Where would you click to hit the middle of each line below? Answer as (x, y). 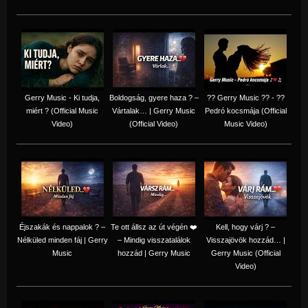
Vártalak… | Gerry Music (154, 110)
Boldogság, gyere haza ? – (154, 97)
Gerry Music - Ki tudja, (62, 97)
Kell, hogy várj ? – (245, 227)
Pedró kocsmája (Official (245, 110)
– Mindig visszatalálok (154, 240)
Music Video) (245, 123)
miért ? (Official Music (62, 110)
